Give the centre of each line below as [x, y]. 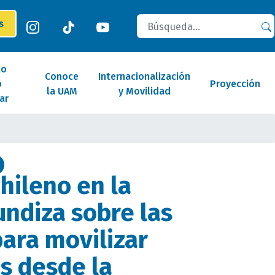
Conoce [62, 76]
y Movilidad [144, 91]
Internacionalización [144, 76]
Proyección [235, 84]
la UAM [62, 91]
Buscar [138, 15]
